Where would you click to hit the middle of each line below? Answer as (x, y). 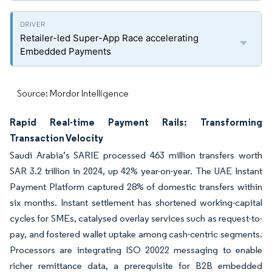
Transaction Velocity (56, 138)
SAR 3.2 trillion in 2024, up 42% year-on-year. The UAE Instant (136, 171)
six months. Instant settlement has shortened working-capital (136, 202)
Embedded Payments (66, 51)
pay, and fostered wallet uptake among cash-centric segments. (136, 234)
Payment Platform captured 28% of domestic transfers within (136, 187)
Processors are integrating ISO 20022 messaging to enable (136, 250)
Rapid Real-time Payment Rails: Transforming (136, 122)
